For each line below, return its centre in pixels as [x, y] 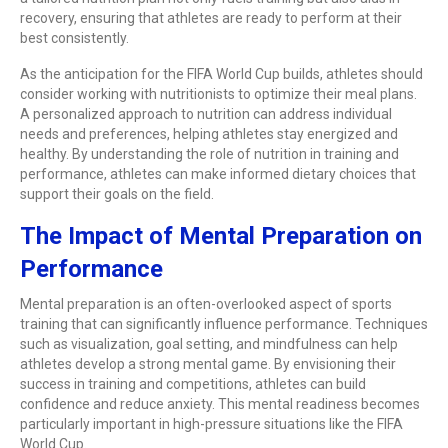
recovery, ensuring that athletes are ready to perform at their [211, 17]
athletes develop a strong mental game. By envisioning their [208, 363]
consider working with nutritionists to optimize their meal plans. [218, 93]
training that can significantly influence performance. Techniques [224, 323]
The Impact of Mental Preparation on [221, 235]
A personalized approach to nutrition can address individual [206, 113]
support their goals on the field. [117, 193]
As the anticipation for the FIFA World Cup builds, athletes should [221, 73]
